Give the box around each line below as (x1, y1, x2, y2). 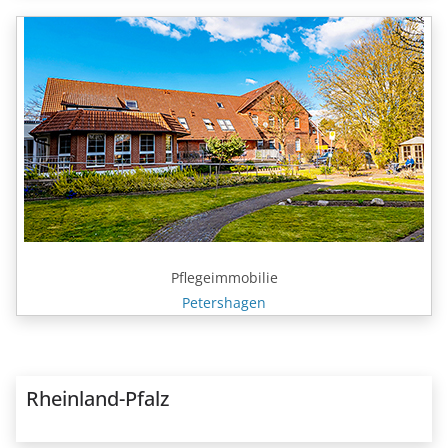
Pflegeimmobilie (170, 267, 278, 287)
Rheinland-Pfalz (26, 384, 169, 412)
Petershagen (182, 292, 266, 312)
